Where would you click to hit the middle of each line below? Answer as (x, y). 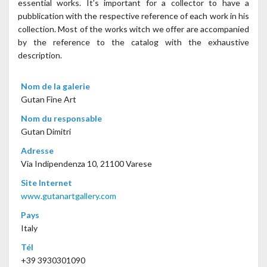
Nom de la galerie (55, 86)
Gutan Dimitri (46, 131)
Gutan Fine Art (49, 99)
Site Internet (46, 183)
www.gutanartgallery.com (69, 196)
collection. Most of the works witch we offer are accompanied (133, 29)
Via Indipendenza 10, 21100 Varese (86, 164)
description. (40, 55)
